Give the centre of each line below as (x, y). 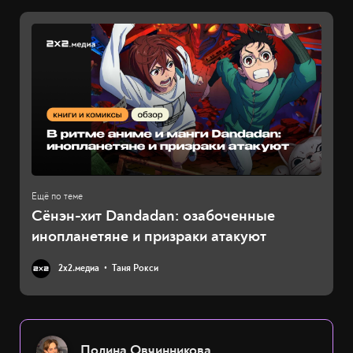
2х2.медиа (79, 269)
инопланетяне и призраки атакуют (149, 236)
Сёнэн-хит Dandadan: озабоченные (153, 216)
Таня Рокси (135, 269)
